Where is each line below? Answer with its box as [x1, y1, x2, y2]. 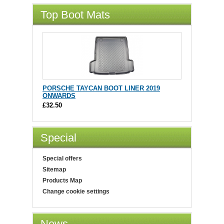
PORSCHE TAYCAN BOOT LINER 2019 [42, 84, 160, 92]
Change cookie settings [42, 187, 109, 195]
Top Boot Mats [40, 8, 110, 21]
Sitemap [42, 165, 66, 173]
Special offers [42, 154, 82, 162]
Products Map [42, 176, 82, 184]
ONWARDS [42, 91, 75, 99]
